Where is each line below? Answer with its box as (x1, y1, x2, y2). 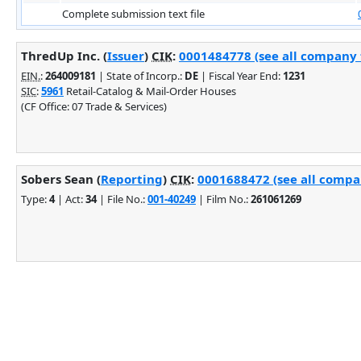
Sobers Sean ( (21, 170, 101, 187)
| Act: (55, 191, 85, 206)
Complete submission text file (62, 6, 205, 21)
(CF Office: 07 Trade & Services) (21, 98, 167, 114)
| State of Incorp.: (96, 68, 185, 83)
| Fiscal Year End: (198, 68, 283, 83)
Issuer (107, 47, 144, 64)
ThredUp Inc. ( (21, 47, 107, 64)
